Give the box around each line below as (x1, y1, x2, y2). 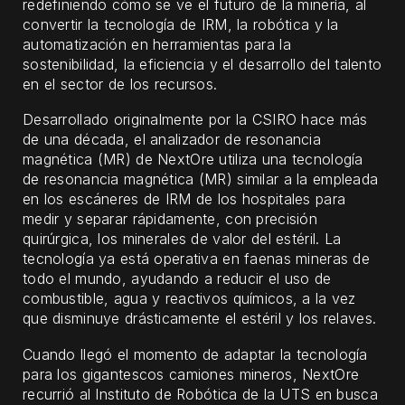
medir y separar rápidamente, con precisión (23, 210, 317, 229)
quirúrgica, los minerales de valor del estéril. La (23, 230, 342, 249)
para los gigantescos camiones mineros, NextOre (23, 364, 360, 383)
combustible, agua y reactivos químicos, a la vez (23, 289, 356, 308)
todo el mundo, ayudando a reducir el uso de (23, 269, 332, 288)
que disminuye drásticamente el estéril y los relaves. (23, 309, 377, 328)
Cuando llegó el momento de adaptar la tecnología (23, 344, 368, 363)
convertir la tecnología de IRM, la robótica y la (23, 14, 339, 33)
